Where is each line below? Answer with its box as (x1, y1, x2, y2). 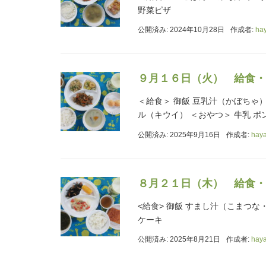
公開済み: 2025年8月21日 (138, 235, 220, 244)
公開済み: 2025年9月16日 (138, 130, 220, 139)
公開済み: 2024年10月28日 (138, 26, 224, 34)
